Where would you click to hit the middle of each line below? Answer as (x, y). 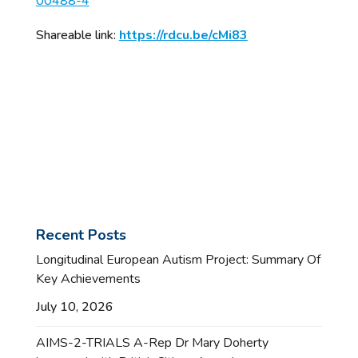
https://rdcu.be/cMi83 (183, 35)
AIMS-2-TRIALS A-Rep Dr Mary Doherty (152, 342)
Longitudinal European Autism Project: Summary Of (178, 259)
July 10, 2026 (74, 306)
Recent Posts (81, 235)
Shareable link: (77, 35)
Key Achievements (88, 278)
